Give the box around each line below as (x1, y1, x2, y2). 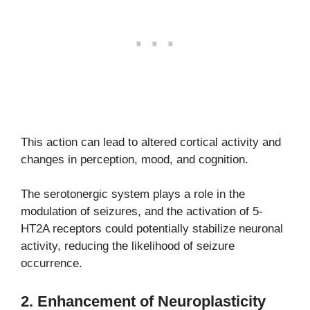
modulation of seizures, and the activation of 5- (21, 205, 263, 219)
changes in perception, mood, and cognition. (21, 152, 248, 166)
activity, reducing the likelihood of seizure (21, 239, 235, 253)
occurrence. (21, 257, 82, 271)
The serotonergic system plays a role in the (21, 188, 245, 201)
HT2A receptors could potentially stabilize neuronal (21, 222, 283, 236)
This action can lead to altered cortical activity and (21, 135, 281, 149)
